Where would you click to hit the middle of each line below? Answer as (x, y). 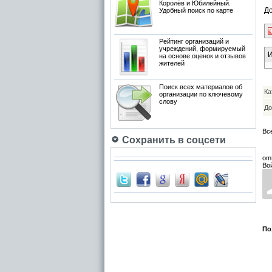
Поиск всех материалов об (201, 87)
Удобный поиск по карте (196, 10)
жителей (172, 63)
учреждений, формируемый (202, 49)
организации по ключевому (201, 94)
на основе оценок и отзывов (202, 56)
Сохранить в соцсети (173, 140)
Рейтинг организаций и (194, 41)
